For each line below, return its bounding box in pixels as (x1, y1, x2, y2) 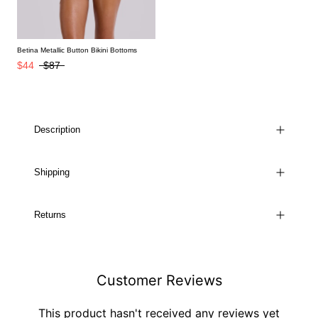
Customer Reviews (96, 271, 222, 289)
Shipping (34, 166, 70, 177)
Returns (34, 209, 66, 220)
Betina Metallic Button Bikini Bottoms (17, 45, 137, 54)
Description (34, 124, 80, 135)
